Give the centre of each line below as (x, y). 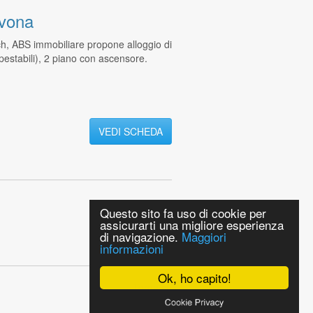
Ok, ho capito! (194, 278)
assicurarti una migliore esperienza (192, 225)
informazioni (132, 248)
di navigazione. (141, 236)
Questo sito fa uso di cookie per (183, 213)
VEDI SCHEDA (130, 131)
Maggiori (204, 236)
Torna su (152, 287)
